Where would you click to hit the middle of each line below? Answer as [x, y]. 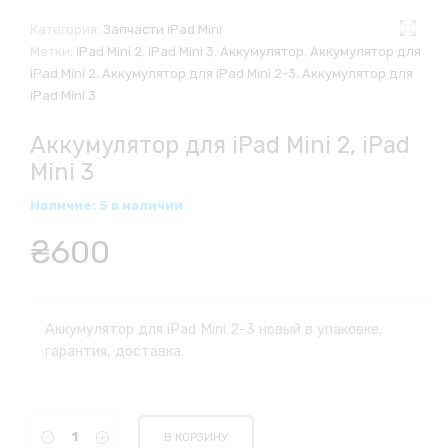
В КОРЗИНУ [196, 437]
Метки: [53, 51]
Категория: [67, 29]
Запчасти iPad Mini [163, 29]
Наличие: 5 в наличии [107, 205]
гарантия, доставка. [115, 351]
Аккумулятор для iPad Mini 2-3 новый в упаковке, [214, 329]
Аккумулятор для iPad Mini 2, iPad [220, 145]
